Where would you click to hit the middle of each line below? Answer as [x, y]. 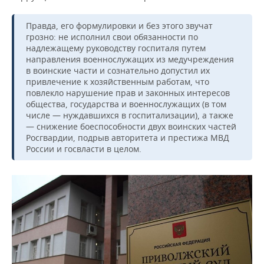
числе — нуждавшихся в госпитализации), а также [130, 115]
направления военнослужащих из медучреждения [130, 59]
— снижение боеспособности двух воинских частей [131, 126]
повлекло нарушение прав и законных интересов [128, 93]
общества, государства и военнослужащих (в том [126, 104]
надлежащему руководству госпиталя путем [116, 48]
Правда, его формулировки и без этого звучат [119, 26]
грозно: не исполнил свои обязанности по [112, 37]
